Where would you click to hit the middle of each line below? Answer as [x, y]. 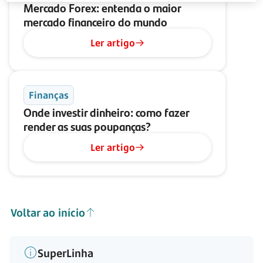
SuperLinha [65, 253]
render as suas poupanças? [87, 126]
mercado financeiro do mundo [95, 21]
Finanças [49, 95]
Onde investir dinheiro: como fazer [106, 112]
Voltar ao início [48, 213]
